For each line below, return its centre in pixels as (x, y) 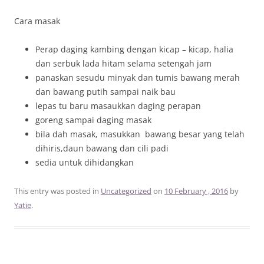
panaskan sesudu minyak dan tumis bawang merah (138, 77)
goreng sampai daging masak (93, 120)
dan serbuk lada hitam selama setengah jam (123, 63)
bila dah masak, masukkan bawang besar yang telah (140, 134)
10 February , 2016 (196, 191)
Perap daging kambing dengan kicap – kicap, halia (134, 49)
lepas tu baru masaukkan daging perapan (118, 105)
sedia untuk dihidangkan (85, 162)
